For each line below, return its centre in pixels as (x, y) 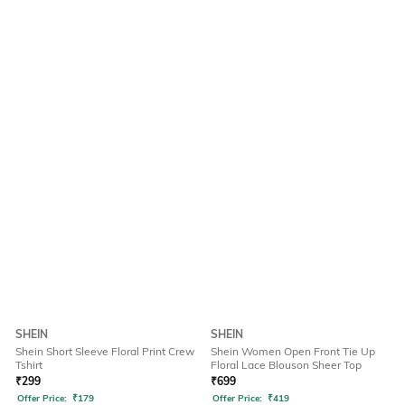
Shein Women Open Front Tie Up (293, 352)
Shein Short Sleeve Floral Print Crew (105, 352)
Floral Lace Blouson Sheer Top (286, 365)
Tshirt (29, 365)
